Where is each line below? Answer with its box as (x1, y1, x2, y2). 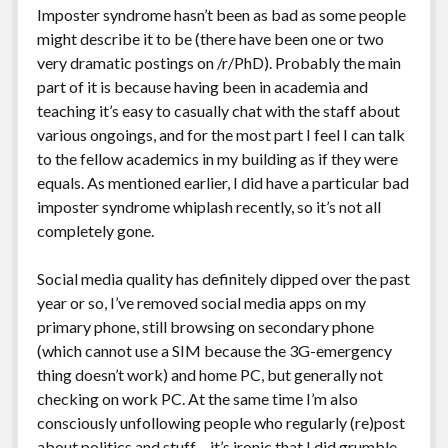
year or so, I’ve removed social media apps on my (36, 292, 366, 312)
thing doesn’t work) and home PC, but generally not (36, 364, 383, 384)
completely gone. (36, 220, 154, 240)
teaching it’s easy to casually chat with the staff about (36, 100, 400, 120)
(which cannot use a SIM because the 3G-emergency (36, 340, 392, 360)
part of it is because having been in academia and (36, 76, 368, 96)
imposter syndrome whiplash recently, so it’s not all (36, 196, 381, 216)
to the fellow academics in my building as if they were (36, 148, 398, 168)
